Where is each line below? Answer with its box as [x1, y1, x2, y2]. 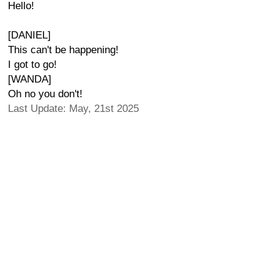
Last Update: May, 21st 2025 [8, 103, 139, 114]
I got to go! [8, 59, 57, 70]
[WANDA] [8, 73, 51, 85]
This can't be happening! [8, 44, 119, 56]
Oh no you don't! [8, 88, 83, 100]
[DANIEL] [8, 29, 51, 41]
